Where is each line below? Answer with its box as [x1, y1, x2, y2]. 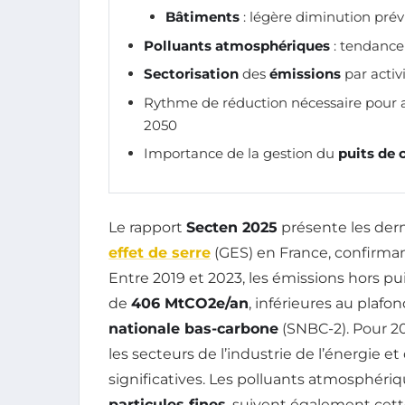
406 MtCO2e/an [131, 294, 249, 312]
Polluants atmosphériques [144, 36, 330, 54]
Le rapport [108, 218, 186, 236]
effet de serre [108, 243, 211, 261]
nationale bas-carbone [108, 319, 278, 337]
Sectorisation [144, 65, 239, 83]
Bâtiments [165, 8, 240, 26]
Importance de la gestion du [144, 145, 338, 163]
